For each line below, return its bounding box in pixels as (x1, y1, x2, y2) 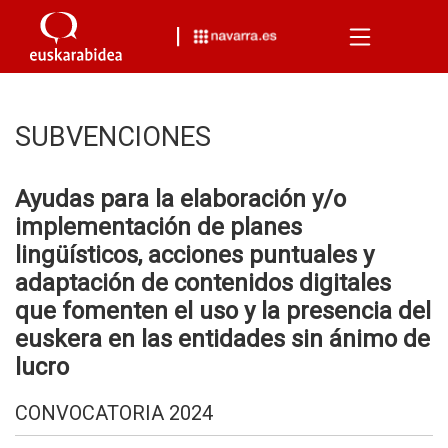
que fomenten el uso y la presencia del (15, 297, 431, 325)
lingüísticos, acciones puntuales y (15, 241, 374, 269)
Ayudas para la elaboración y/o (15, 185, 346, 213)
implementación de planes (15, 213, 302, 241)
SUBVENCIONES (15, 121, 211, 153)
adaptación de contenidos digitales (15, 269, 391, 297)
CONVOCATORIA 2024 (15, 401, 213, 425)
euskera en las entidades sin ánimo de (15, 325, 430, 353)
